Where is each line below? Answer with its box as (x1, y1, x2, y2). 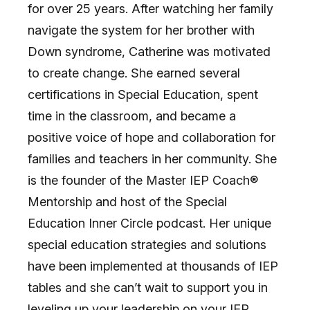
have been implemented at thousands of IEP (28, 258, 278, 273)
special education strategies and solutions (28, 237, 266, 252)
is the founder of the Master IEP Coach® (28, 172, 258, 188)
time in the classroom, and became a (28, 108, 236, 123)
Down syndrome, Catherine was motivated (28, 44, 271, 59)
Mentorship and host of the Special (28, 194, 227, 209)
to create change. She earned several (28, 65, 240, 80)
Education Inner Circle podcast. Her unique (28, 215, 271, 230)
